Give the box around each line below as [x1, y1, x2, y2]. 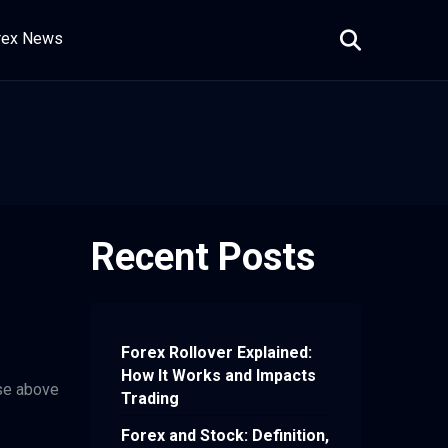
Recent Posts [91, 235, 315, 279]
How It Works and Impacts [121, 366, 316, 386]
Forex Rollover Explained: [121, 343, 312, 363]
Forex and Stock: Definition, [121, 426, 329, 446]
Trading [121, 389, 179, 409]
